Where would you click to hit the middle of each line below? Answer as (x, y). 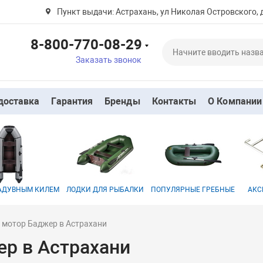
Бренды (122, 101)
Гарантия (72, 101)
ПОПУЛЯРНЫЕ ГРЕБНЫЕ (193, 190)
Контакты (174, 101)
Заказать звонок (108, 60)
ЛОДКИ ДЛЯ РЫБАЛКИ (105, 190)
